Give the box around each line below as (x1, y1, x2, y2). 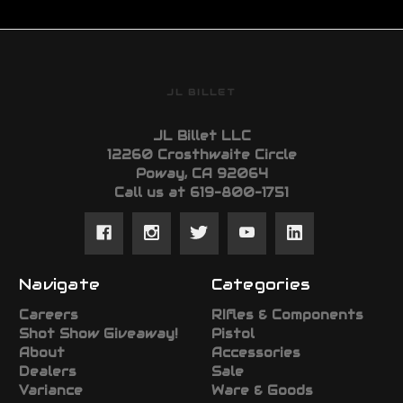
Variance (19, 382, 83, 399)
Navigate (19, 274, 100, 295)
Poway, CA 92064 (135, 166, 268, 183)
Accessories (210, 345, 300, 362)
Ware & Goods (210, 382, 313, 399)
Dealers (19, 363, 76, 381)
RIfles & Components (210, 307, 363, 324)
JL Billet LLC (152, 128, 251, 145)
